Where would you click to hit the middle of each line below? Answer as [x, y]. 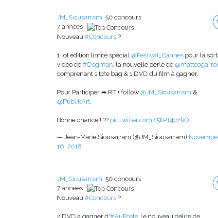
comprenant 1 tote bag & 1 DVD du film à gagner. [127, 73]
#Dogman [98, 64]
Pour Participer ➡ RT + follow [99, 92]
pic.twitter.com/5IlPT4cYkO [149, 120]
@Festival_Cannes [157, 55]
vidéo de [70, 64]
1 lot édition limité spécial [94, 55]
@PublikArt [73, 101]
